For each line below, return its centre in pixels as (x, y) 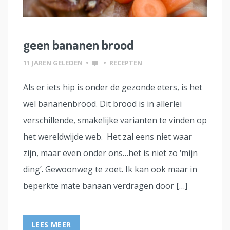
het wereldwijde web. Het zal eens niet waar (108, 137)
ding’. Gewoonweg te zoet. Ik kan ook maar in (110, 170)
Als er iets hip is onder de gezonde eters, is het (113, 88)
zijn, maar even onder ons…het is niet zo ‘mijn (110, 153)
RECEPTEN (126, 63)
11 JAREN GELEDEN (53, 63)
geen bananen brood (79, 45)
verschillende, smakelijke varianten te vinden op (115, 120)
